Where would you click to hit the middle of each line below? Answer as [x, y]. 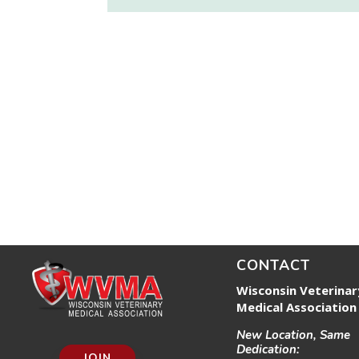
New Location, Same [294, 335]
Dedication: [268, 349]
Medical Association [297, 307]
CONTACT [274, 265]
